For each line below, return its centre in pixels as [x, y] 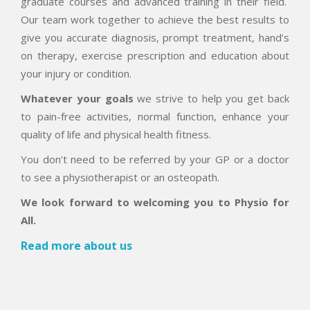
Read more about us [76, 246]
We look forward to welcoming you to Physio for [155, 202]
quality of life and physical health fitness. [116, 134]
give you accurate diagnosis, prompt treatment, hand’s [155, 37]
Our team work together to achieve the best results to [155, 19]
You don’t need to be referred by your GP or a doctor [155, 159]
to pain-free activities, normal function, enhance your [155, 116]
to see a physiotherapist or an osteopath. [120, 177]
